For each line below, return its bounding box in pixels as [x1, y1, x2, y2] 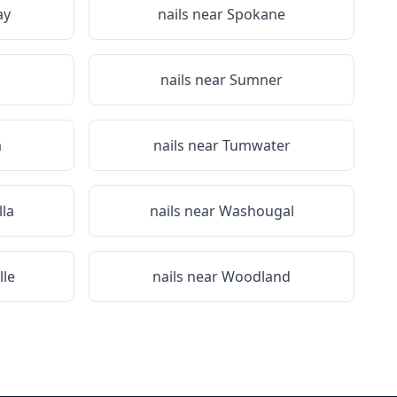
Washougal [218, 201, 294, 221]
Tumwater [222, 136, 291, 155]
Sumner [230, 70, 283, 90]
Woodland [222, 267, 291, 286]
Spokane [227, 4, 285, 24]
